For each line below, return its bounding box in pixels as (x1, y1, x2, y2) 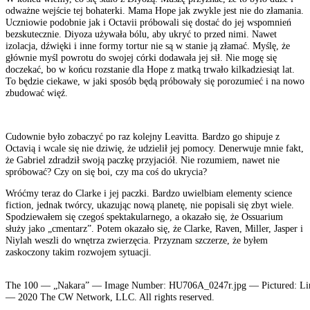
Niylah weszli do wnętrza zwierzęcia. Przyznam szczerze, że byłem (6, 235, 268, 246)
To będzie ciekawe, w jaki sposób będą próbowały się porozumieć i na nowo (6, 75, 304, 86)
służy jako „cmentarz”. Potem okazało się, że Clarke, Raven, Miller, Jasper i (6, 223, 303, 235)
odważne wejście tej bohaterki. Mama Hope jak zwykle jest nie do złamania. (6, 4, 304, 16)
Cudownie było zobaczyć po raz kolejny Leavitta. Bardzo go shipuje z (6, 130, 280, 142)
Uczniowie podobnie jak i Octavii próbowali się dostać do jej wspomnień (6, 16, 291, 28)
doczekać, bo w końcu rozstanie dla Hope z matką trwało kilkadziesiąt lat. (6, 63, 295, 75)
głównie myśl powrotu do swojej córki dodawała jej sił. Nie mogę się (6, 51, 277, 63)
